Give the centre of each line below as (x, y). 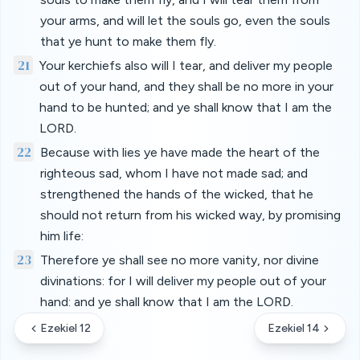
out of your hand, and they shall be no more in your (186, 86)
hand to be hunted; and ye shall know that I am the (186, 107)
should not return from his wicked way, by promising (190, 215)
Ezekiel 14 (294, 328)
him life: (61, 236)
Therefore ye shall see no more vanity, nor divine (179, 260)
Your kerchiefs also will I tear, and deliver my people (186, 65)
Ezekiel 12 (65, 328)
